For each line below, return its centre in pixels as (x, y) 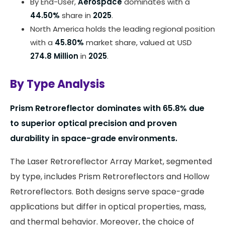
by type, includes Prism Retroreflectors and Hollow (110, 176)
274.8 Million (54, 56)
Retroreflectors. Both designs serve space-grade (107, 191)
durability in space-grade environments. (94, 138)
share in (76, 15)
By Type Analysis (58, 84)
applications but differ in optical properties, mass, (108, 206)
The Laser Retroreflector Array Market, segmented (111, 161)
